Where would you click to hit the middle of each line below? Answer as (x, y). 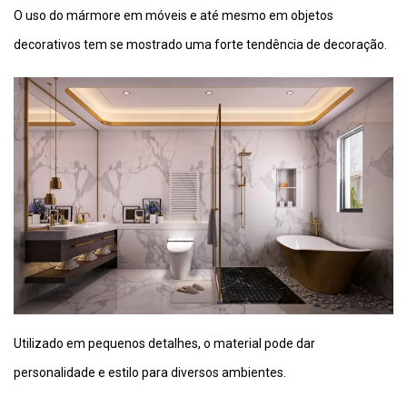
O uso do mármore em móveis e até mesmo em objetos (174, 16)
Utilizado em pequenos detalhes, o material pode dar (164, 344)
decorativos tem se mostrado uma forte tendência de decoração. (200, 45)
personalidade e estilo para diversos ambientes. (150, 373)
